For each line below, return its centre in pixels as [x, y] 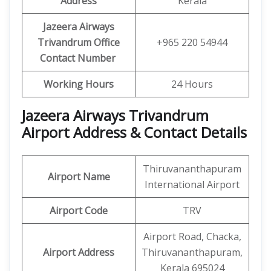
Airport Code [79, 211]
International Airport [192, 184]
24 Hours [192, 84]
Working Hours [79, 84]
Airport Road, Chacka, [192, 237]
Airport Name [79, 177]
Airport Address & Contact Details [134, 132]
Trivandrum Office [79, 42]
